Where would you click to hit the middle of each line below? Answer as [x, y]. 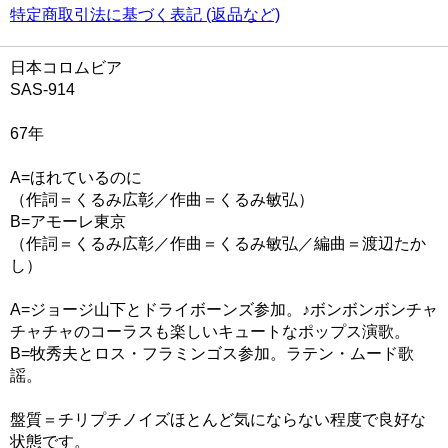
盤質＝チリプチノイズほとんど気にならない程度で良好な [218, 419]
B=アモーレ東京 [68, 221]
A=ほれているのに [76, 177]
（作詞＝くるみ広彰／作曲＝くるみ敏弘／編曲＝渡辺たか [218, 243]
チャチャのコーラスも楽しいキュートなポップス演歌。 [210, 331]
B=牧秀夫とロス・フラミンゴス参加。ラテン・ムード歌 [212, 353]
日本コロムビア [66, 67]
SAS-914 [42, 89]
